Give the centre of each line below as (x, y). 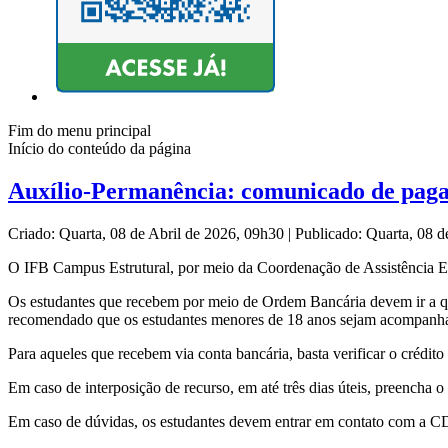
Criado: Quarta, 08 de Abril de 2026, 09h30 (148, 234)
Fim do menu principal (79, 131)
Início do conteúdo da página (99, 149)
